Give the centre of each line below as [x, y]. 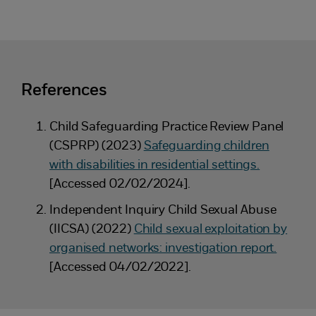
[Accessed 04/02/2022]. [121, 267]
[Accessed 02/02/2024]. [120, 184]
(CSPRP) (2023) [97, 146]
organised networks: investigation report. [163, 248]
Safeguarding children [206, 146]
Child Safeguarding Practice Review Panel [167, 127]
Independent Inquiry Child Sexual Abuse [163, 210]
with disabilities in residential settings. [155, 165]
